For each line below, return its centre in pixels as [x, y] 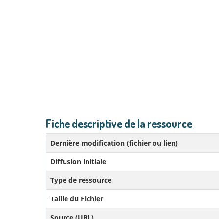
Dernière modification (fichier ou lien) [114, 143]
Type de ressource [81, 180]
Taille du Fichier [77, 199]
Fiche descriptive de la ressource [119, 123]
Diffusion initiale [78, 162]
